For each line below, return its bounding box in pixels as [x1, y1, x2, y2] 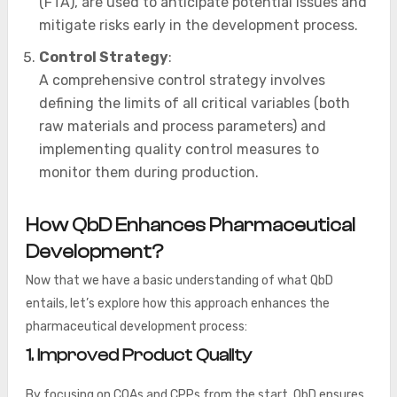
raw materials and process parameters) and [38, 118, 326, 135]
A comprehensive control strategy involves [38, 72, 325, 89]
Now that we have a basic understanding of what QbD [25, 273, 333, 288]
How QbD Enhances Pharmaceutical [25, 214, 355, 237]
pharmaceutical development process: [25, 319, 247, 334]
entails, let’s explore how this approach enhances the [25, 296, 330, 311]
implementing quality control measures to [38, 141, 319, 158]
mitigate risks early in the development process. [38, 17, 358, 34]
